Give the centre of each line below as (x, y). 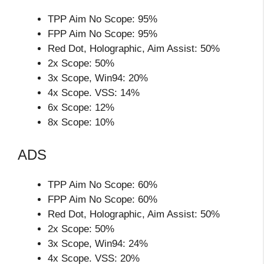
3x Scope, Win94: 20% (98, 78)
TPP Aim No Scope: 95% (103, 19)
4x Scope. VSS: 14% (94, 93)
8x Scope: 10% (81, 122)
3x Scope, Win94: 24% (98, 244)
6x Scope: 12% (81, 107)
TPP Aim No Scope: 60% (103, 185)
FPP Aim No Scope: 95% (103, 34)
